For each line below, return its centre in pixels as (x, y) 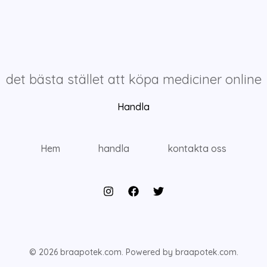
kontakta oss (197, 149)
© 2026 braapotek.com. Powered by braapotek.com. (133, 252)
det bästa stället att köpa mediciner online (133, 79)
